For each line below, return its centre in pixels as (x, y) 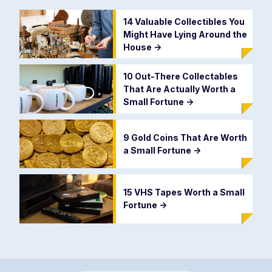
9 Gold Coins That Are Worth (185, 137)
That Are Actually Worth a (179, 89)
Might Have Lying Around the (185, 34)
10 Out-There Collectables (180, 76)
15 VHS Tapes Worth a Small (184, 192)
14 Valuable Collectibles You (184, 21)
